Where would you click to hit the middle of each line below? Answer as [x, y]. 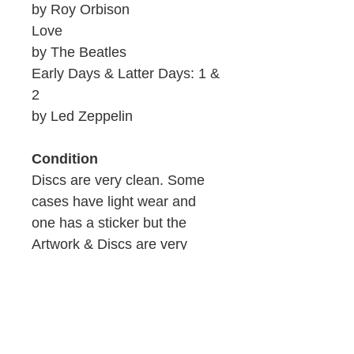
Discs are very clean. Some [118, 181]
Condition [65, 159]
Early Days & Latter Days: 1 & [126, 74]
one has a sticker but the [109, 223]
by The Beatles [81, 53]
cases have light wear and [114, 202]
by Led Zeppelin [82, 117]
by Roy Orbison [81, 10]
